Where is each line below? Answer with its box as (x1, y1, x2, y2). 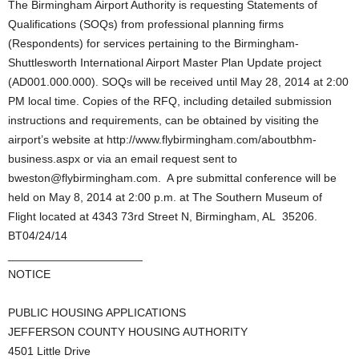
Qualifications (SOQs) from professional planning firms (8, 18, 284, 30)
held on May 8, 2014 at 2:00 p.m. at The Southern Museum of (8, 191, 322, 204)
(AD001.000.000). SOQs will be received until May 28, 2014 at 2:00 (8, 75, 349, 88)
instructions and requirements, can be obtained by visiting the (8, 114, 319, 127)
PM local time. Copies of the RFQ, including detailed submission (8, 95, 332, 107)
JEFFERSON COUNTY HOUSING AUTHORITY (8, 325, 248, 338)
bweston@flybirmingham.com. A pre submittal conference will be (8, 171, 337, 184)
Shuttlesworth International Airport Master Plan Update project (8, 56, 321, 69)
